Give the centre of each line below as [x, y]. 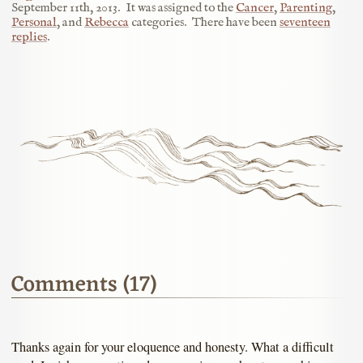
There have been [236, 23]
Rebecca [107, 23]
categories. [158, 23]
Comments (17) [84, 285]
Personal [34, 23]
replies [29, 38]
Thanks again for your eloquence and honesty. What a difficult [173, 346]
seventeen [305, 23]
